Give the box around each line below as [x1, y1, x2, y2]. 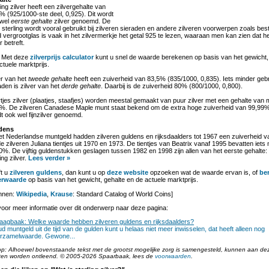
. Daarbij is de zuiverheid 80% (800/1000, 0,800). [101, 82, 243, 89]
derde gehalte [61, 82, 101, 89]
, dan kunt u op [62, 169, 107, 176]
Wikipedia [16, 190, 47, 198]
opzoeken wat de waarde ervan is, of [148, 169, 259, 176]
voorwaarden [155, 253, 191, 259]
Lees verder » [28, 154, 70, 162]
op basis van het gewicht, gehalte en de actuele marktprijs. [26, 176, 198, 183]
